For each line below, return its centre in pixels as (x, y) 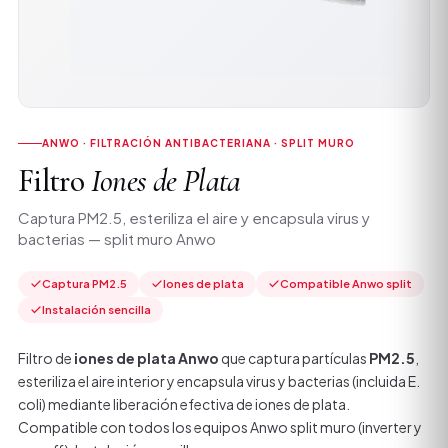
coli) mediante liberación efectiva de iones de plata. (184, 404)
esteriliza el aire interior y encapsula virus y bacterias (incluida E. (219, 381)
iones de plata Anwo (146, 358)
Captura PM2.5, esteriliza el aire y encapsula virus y (194, 218)
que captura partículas (294, 358)
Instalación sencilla (96, 310)
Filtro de (46, 358)
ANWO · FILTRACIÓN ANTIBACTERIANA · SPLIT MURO (198, 143)
